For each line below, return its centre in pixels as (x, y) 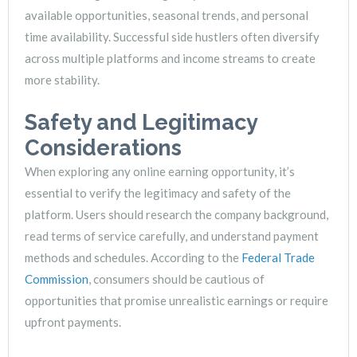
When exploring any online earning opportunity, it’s (160, 172)
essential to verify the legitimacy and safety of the (158, 193)
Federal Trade (278, 258)
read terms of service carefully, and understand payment (172, 236)
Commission (57, 279)
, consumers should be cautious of (177, 279)
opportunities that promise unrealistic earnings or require (177, 301)
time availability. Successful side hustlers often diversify (172, 37)
